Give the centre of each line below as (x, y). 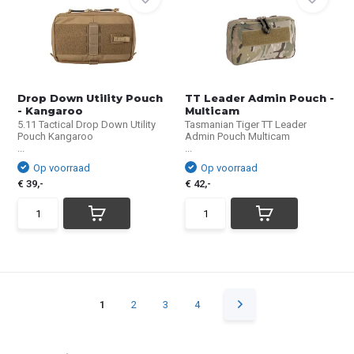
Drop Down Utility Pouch (90, 98)
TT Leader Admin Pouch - (260, 98)
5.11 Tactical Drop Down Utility (87, 124)
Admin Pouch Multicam (237, 136)
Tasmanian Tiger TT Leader (246, 124)
